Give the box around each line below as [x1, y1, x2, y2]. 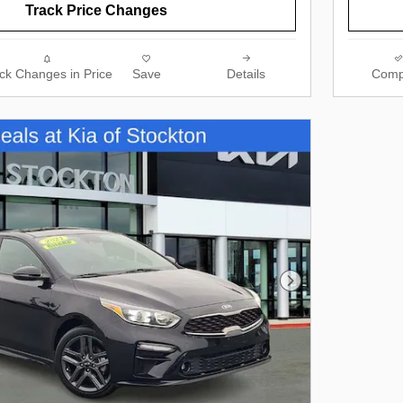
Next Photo [289, 282, 361, 298]
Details [227, 67, 265, 82]
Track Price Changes [25, 3, 167, 19]
